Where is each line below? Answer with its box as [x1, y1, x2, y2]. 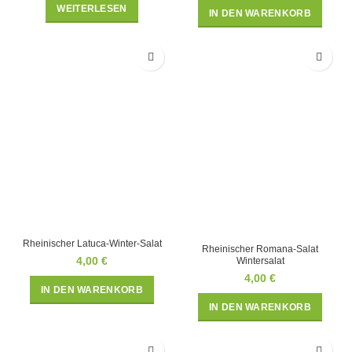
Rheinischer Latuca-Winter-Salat [22, 238, 162, 250]
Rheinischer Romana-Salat [202, 244, 318, 255]
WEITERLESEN [57, 2, 127, 14]
